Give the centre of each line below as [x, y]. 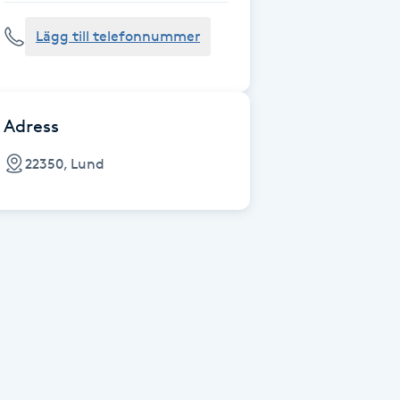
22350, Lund [65, 163]
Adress [31, 126]
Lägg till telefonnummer [118, 36]
